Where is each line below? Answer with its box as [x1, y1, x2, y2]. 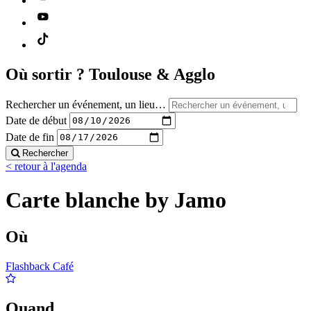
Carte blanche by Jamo [6, 187, 226, 212]
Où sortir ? [6, 65, 89, 83]
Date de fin [6, 131, 54, 143]
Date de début [6, 114, 67, 126]
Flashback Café [6, 260, 74, 273]
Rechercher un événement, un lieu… [6, 98, 166, 110]
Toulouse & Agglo [89, 65, 215, 83]
